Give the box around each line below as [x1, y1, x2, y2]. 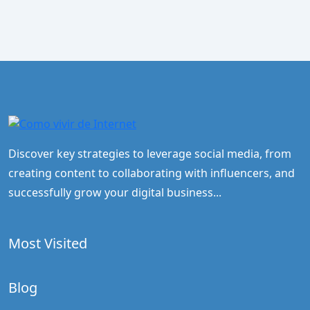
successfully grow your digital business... [8, 184, 221, 200]
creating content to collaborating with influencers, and [8, 165, 295, 181]
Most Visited [8, 233, 87, 253]
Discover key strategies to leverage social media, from [8, 145, 291, 161]
